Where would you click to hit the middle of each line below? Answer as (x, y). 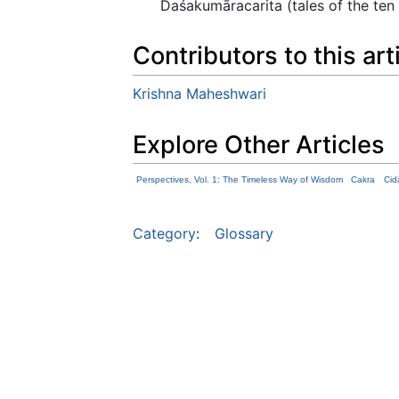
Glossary (244, 234)
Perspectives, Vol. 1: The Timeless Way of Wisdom (240, 180)
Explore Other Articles (259, 144)
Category (164, 234)
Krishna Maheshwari (199, 93)
